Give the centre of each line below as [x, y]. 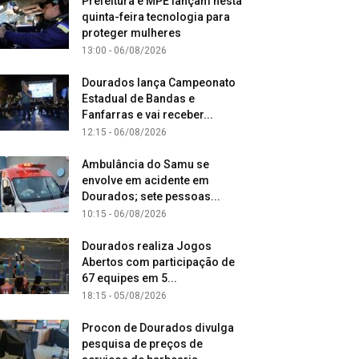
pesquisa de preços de [142, 344]
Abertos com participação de [158, 262]
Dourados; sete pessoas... [151, 196]
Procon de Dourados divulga [158, 328]
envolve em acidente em [145, 180]
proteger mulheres [131, 33]
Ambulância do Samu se [145, 164]
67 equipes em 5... [129, 278]
